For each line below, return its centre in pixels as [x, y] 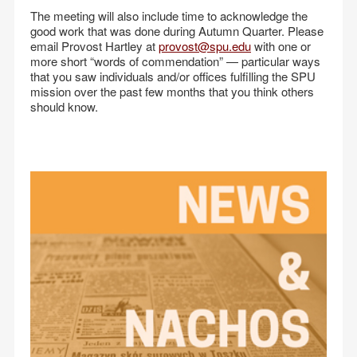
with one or [281, 46]
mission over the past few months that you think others [172, 91]
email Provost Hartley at [94, 46]
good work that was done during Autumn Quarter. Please [177, 31]
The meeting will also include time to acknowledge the [169, 16]
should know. [64, 106]
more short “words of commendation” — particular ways [175, 61]
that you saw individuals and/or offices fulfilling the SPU [173, 76]
